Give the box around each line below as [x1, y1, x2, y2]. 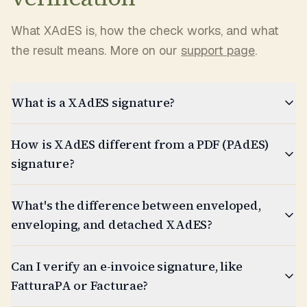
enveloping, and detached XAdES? [11, 216, 212, 233]
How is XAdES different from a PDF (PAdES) [11, 136, 270, 153]
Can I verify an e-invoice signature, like [11, 258, 243, 275]
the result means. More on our [11, 42, 181, 58]
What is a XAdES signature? [11, 94, 175, 111]
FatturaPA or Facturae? [11, 277, 149, 294]
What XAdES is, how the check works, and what [11, 23, 279, 38]
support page [181, 42, 255, 58]
